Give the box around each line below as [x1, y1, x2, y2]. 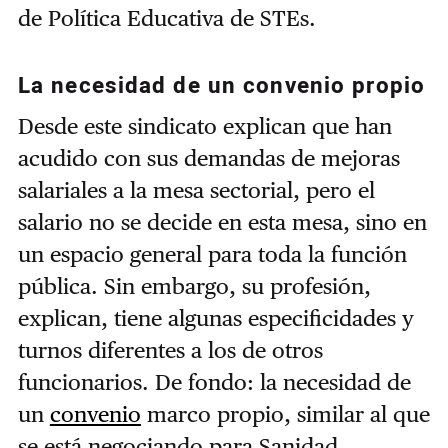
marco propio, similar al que [140, 400, 430, 427]
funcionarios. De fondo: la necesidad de [17, 368, 411, 395]
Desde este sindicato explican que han [17, 112, 392, 139]
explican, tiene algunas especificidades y [17, 304, 414, 331]
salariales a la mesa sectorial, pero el [17, 176, 375, 203]
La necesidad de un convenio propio [17, 70, 425, 103]
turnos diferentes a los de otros [17, 336, 323, 363]
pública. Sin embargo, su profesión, [17, 272, 371, 299]
